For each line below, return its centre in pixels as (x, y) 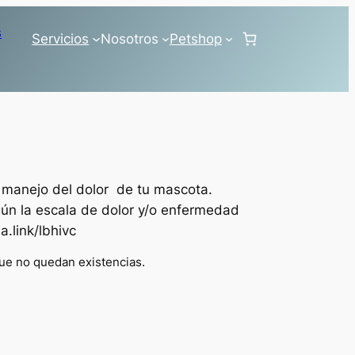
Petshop (195, 38)
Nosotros (129, 38)
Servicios (61, 38)
